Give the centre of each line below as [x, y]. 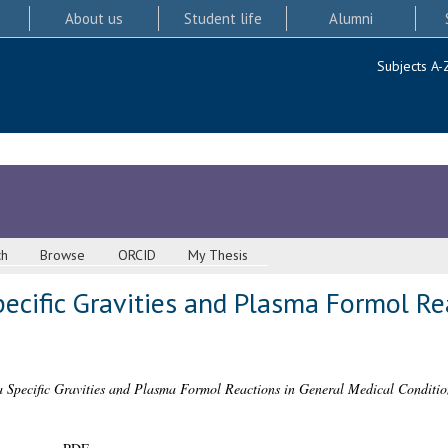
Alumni [351, 18]
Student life [222, 18]
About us [93, 18]
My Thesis [218, 255]
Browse [63, 255]
